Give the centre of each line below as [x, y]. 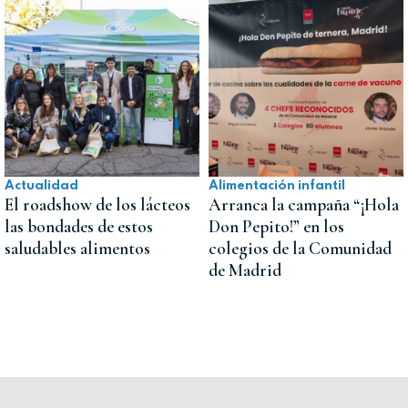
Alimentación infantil [277, 185]
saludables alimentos [77, 248]
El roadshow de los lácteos [97, 204]
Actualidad [41, 185]
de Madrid [245, 270]
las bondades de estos [79, 226]
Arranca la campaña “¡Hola [304, 204]
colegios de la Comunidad [300, 248]
